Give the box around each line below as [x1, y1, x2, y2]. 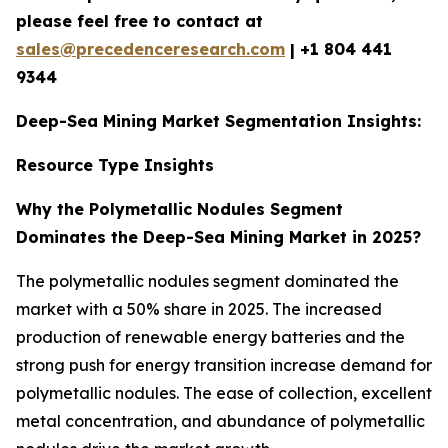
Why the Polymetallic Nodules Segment [16, 198, 343, 219]
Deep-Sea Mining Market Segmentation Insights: [16, 110, 421, 131]
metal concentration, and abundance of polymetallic [16, 410, 425, 431]
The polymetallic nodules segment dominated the [16, 270, 399, 291]
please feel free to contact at [16, 10, 263, 31]
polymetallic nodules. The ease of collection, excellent [16, 382, 432, 403]
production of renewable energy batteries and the [16, 326, 405, 347]
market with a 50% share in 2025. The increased [16, 298, 382, 319]
